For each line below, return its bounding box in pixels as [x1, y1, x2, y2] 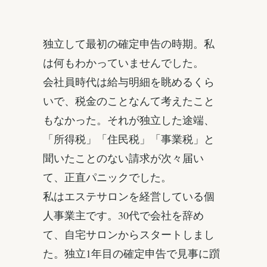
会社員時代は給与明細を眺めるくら [43, 74, 215, 89]
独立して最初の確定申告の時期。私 [43, 36, 215, 51]
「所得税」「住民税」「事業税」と [43, 132, 215, 147]
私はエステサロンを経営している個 [43, 189, 215, 204]
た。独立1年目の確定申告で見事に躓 [43, 246, 220, 261]
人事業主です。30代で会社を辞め [43, 208, 204, 223]
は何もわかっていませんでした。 [43, 55, 204, 70]
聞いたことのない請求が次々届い [43, 151, 204, 166]
